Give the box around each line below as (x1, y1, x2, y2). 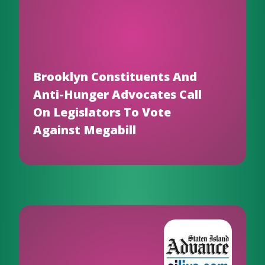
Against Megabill (33, 122, 136, 138)
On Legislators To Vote (33, 104, 171, 120)
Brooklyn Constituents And (33, 69, 197, 85)
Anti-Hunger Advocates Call (33, 86, 202, 102)
